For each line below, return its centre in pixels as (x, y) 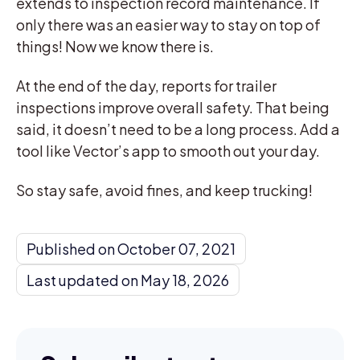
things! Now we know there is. (115, 46)
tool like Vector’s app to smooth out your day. (168, 150)
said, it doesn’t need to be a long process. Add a (178, 129)
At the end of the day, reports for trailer (146, 85)
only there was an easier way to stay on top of (168, 24)
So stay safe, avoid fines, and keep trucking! (164, 190)
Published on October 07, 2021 (131, 248)
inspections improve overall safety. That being (173, 107)
